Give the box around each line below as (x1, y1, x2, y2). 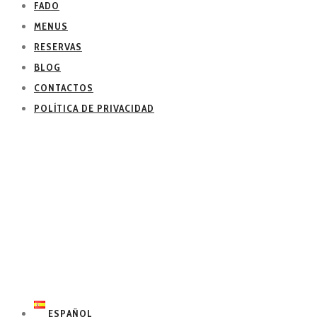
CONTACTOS (34, 81, 93, 95)
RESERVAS (34, 40, 82, 54)
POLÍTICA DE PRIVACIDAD (34, 102, 154, 115)
